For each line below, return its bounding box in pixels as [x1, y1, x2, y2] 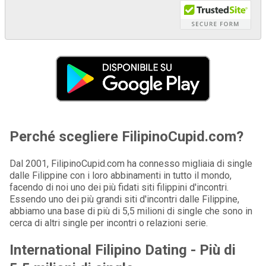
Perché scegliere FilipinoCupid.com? [9, 128, 243, 145]
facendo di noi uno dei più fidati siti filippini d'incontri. [9, 182, 229, 194]
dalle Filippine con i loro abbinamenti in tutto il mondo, [9, 170, 232, 182]
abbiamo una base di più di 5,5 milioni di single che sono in [9, 205, 252, 217]
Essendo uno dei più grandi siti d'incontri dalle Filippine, [9, 194, 239, 205]
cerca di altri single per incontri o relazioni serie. [9, 217, 208, 229]
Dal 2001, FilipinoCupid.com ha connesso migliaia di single [9, 158, 252, 170]
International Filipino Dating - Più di [9, 242, 236, 259]
